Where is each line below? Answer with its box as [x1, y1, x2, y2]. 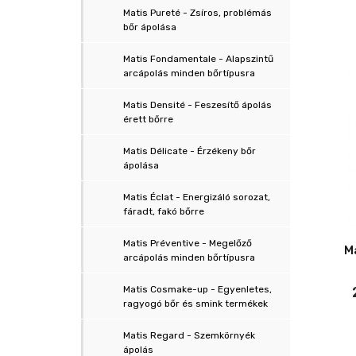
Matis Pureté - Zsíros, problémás [123, 7, 272, 18]
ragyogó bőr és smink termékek [123, 298, 268, 309]
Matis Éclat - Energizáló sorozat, [123, 192, 270, 203]
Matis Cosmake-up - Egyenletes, [123, 284, 272, 295]
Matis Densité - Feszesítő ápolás [123, 99, 272, 110]
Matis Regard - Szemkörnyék [123, 330, 255, 341]
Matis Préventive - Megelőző [123, 238, 252, 249]
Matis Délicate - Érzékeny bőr [123, 145, 256, 157]
